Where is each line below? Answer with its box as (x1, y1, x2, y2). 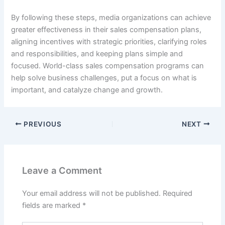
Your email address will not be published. (22, 188, 161, 198)
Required (163, 188, 193, 198)
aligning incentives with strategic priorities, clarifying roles (11, 37, 207, 46)
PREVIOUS (22, 120, 62, 128)
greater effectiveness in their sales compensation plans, (11, 25, 202, 34)
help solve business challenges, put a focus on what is (11, 73, 197, 82)
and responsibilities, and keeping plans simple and (11, 49, 183, 58)
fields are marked (22, 200, 83, 210)
